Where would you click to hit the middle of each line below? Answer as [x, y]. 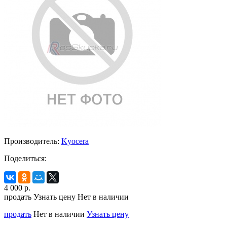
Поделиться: [25, 158]
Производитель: [32, 141]
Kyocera [75, 141]
